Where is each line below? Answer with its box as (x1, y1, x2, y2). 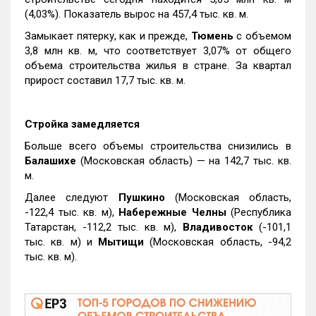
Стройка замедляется (25, 117, 140, 130)
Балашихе (25, 154, 80, 167)
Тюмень (190, 29, 233, 42)
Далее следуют (25, 190, 119, 204)
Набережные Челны (119, 205, 226, 219)
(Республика (226, 205, 291, 219)
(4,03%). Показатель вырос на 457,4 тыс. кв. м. (25, 7, 248, 20)
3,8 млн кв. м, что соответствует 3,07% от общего (25, 44, 291, 57)
